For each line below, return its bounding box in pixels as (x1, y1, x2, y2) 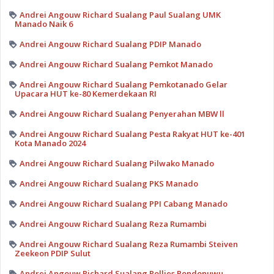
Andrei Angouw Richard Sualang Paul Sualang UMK (19, 9, 221, 20)
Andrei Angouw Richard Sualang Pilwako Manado (19, 157, 214, 169)
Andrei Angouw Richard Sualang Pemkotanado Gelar (19, 78, 228, 90)
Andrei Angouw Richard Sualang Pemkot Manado (19, 58, 213, 70)
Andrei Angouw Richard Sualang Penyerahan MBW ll (19, 108, 224, 119)
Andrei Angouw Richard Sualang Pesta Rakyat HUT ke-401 (19, 128, 245, 139)
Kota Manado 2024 (14, 137, 86, 149)
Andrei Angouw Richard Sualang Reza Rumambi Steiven (19, 238, 238, 250)
